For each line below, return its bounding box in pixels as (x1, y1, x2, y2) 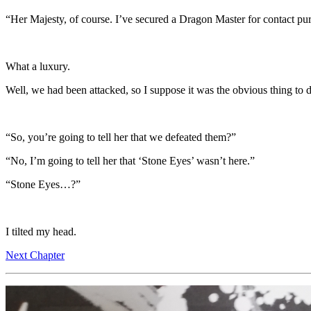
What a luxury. (6, 60, 70, 72)
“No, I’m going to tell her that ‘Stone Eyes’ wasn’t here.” (6, 154, 255, 167)
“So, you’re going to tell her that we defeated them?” (6, 131, 236, 143)
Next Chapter (6, 249, 65, 261)
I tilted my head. (6, 225, 76, 237)
